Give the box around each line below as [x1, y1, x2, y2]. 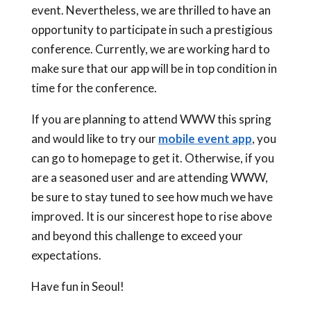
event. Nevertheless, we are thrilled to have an [31, 3, 271, 17]
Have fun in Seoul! [31, 279, 124, 294]
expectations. [31, 248, 101, 262]
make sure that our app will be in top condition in [31, 61, 277, 76]
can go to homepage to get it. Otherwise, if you [31, 151, 274, 165]
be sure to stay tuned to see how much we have [31, 190, 273, 204]
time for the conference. [31, 81, 157, 95]
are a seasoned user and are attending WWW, [31, 170, 268, 185]
